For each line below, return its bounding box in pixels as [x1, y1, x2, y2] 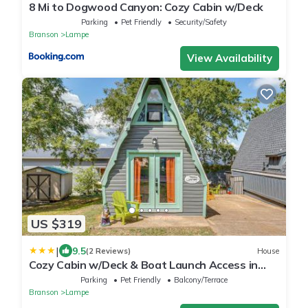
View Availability [187, 51, 272, 65]
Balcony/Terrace [174, 275, 228, 285]
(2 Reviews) [86, 245, 131, 256]
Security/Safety [175, 16, 227, 27]
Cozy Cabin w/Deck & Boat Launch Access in [29, 258, 258, 272]
